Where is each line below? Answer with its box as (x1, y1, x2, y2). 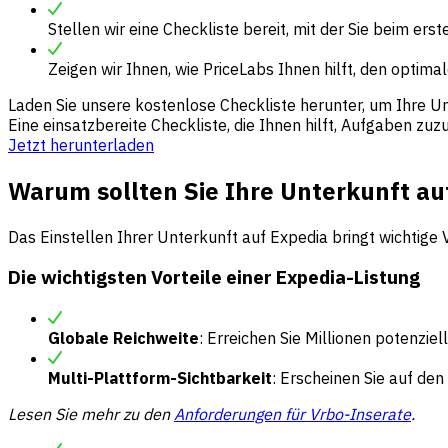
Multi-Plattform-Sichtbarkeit (48, 368, 272, 389)
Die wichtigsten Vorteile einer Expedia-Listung (8, 265, 420, 290)
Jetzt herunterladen (8, 134, 154, 155)
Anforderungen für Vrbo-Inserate (174, 404, 411, 425)
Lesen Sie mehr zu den (8, 404, 174, 425)
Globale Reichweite (48, 328, 199, 349)
